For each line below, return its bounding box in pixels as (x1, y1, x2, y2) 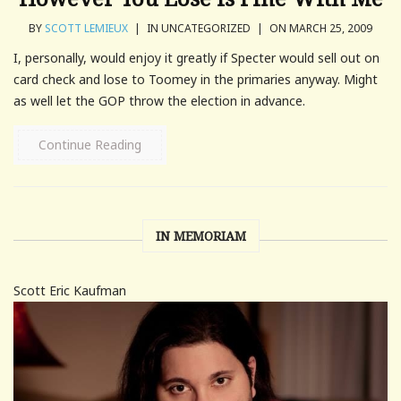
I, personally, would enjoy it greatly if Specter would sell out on (13, 48, 380, 66)
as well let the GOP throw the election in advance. (13, 91, 305, 109)
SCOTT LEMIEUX (45, 20, 128, 36)
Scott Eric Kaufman (13, 281, 126, 299)
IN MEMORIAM (155, 226, 246, 244)
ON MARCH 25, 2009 (267, 20, 372, 36)
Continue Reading (38, 135, 141, 153)
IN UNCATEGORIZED (144, 20, 253, 36)
